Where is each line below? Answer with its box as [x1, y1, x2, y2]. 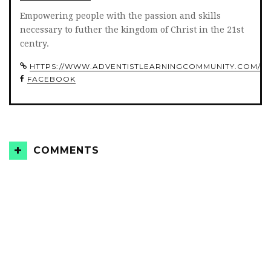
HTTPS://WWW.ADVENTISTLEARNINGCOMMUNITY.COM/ [30, 62, 261, 71]
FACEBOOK [27, 74, 76, 84]
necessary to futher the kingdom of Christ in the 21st [20, 25, 244, 35]
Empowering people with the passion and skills [20, 11, 221, 21]
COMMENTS [33, 145, 99, 157]
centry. [20, 39, 49, 49]
